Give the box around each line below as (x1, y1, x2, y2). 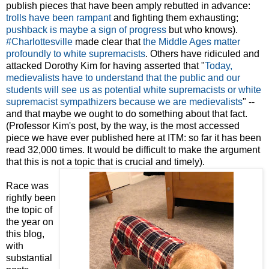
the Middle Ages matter (143, 37, 240, 47)
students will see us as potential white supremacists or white (6, 85, 261, 95)
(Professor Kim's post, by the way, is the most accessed (6, 121, 240, 131)
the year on (6, 217, 53, 228)
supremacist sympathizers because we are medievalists (6, 97, 243, 107)
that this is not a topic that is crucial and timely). (6, 157, 205, 168)
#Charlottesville (6, 37, 73, 47)
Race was (6, 181, 49, 192)
